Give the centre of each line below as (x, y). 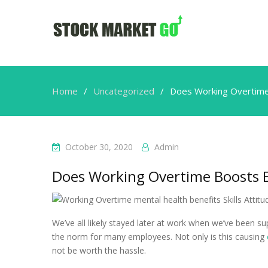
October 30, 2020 (99, 147)
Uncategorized (124, 91)
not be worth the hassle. (99, 250)
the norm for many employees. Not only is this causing (159, 237)
